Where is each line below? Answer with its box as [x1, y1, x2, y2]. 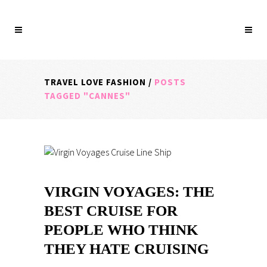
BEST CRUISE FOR [44, 203, 178, 219]
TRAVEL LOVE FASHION [44, 76, 146, 88]
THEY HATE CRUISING [44, 241, 209, 257]
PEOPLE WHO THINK [44, 222, 198, 238]
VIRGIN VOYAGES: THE [44, 184, 215, 200]
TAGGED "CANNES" [44, 90, 131, 101]
